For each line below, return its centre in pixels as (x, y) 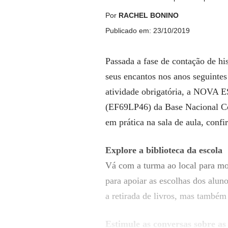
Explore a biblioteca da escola (164, 150)
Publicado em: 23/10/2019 (148, 31)
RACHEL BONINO (149, 16)
